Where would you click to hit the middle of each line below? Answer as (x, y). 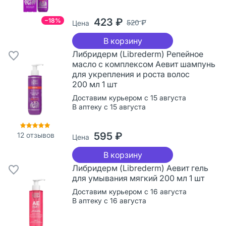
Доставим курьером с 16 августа (129, 191)
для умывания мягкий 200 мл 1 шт (138, 178)
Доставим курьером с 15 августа (129, 97)
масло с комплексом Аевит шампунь (144, 64)
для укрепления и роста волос (131, 74)
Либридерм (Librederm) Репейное (138, 54)
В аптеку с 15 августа (109, 106)
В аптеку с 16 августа (109, 200)
